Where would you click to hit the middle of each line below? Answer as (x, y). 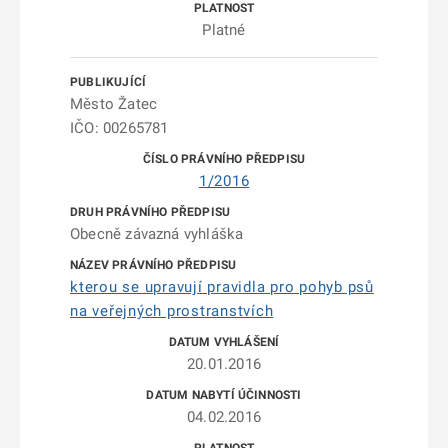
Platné (224, 30)
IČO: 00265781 (119, 128)
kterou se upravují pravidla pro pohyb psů (222, 287)
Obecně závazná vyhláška (157, 234)
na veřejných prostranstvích (172, 311)
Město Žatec (114, 104)
